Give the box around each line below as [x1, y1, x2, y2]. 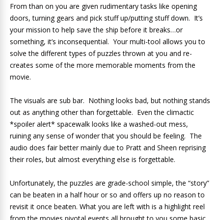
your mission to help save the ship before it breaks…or [10, 25, 183, 35]
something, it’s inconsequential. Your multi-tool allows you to [10, 37, 205, 47]
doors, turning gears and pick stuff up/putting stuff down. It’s [10, 13, 203, 23]
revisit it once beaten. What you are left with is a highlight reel [10, 202, 205, 212]
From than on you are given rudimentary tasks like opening [10, 1, 197, 11]
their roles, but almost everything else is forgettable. [10, 155, 175, 165]
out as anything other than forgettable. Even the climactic [10, 108, 194, 117]
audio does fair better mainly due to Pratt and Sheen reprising [10, 143, 206, 153]
